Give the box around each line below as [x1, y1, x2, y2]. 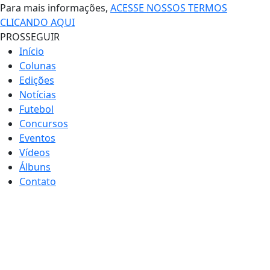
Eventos [19, 131, 55, 145]
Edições [19, 73, 54, 87]
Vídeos [19, 145, 50, 159]
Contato [19, 174, 56, 188]
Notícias [19, 87, 56, 101]
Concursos [19, 116, 68, 130]
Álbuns [19, 160, 51, 174]
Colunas [19, 58, 56, 72]
